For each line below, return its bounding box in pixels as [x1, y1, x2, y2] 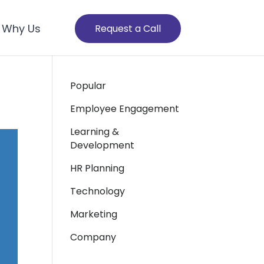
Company [70, 230, 117, 244]
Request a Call [95, 22, 161, 35]
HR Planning [70, 161, 125, 175]
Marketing [70, 207, 118, 221]
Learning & [70, 125, 120, 138]
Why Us [2, 21, 41, 36]
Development [70, 138, 135, 152]
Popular [70, 79, 107, 93]
